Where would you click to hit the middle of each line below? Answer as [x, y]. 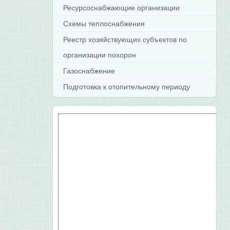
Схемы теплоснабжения [104, 24]
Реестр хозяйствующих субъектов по [125, 40]
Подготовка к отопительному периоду [127, 87]
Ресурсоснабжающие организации [122, 8]
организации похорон [100, 55]
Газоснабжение [89, 71]
